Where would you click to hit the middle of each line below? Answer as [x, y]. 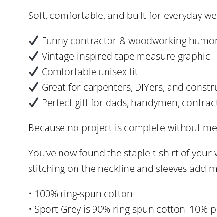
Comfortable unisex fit [88, 71]
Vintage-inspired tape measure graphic [124, 56]
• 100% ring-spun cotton [80, 193]
